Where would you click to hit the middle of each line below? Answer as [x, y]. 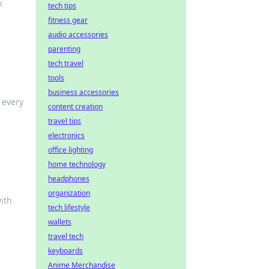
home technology [77, 164]
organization [69, 193]
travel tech [66, 236]
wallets [60, 222]
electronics [66, 135]
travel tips [65, 121]
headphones [69, 179]
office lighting [71, 150]
